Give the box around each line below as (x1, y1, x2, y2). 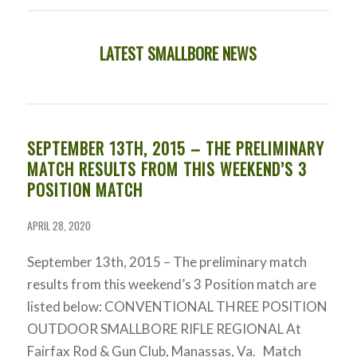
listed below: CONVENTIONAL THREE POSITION (26, 298, 328, 315)
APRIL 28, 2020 (26, 218, 91, 233)
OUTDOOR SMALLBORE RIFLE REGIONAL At (26, 320, 301, 337)
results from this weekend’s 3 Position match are (26, 276, 316, 292)
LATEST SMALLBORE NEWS (100, 41, 257, 65)
